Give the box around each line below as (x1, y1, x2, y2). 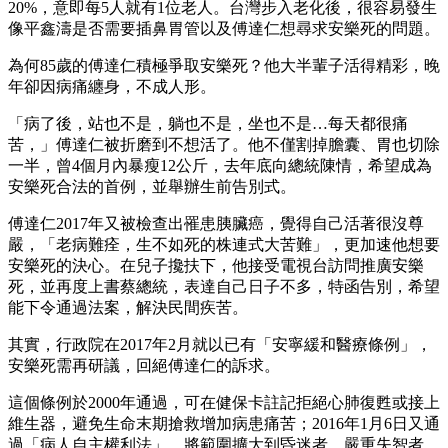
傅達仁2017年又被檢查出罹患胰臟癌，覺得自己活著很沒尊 (8, 215, 424, 233)
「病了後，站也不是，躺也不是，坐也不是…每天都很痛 (8, 115, 408, 133)
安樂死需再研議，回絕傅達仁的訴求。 (8, 357, 280, 375)
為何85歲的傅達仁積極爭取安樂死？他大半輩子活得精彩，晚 (8, 57, 440, 75)
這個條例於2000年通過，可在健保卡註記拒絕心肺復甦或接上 (8, 394, 440, 412)
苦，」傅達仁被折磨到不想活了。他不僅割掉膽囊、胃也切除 (8, 136, 440, 154)
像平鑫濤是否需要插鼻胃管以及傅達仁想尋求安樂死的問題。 (8, 20, 440, 38)
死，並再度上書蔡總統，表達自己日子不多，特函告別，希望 (8, 278, 440, 296)
